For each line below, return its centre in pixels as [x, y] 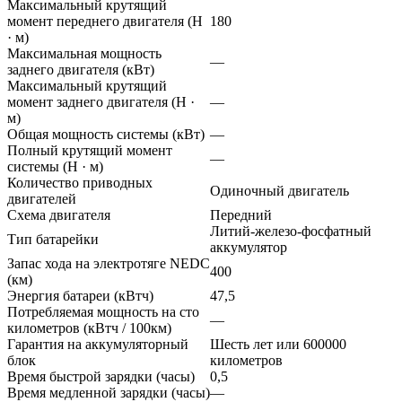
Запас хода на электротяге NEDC [109, 263]
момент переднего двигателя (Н [105, 21]
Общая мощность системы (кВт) [106, 134]
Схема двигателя [59, 214]
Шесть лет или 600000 [278, 344]
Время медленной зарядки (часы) [109, 392]
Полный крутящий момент [90, 150]
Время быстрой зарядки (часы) [101, 376]
